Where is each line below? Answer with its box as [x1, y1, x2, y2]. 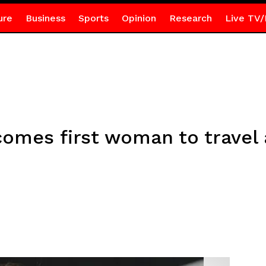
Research [169, 12, 212, 24]
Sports [78, 12, 109, 24]
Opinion [121, 12, 156, 24]
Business [25, 12, 65, 24]
